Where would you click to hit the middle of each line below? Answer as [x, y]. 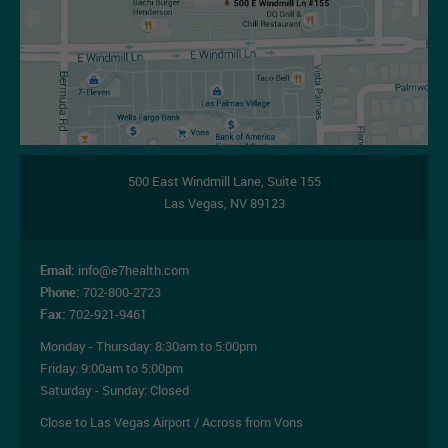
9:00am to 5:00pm [132, 367]
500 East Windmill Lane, [197, 180]
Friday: [60, 367]
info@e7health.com [133, 269]
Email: [57, 269]
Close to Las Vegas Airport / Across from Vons [171, 421]
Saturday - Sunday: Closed [114, 389]
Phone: [60, 291]
